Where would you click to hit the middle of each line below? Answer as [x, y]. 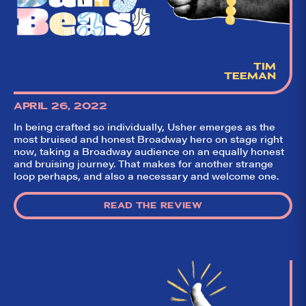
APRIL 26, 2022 [60, 106]
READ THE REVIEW [153, 205]
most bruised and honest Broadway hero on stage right [148, 138]
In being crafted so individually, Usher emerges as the [144, 126]
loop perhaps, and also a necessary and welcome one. [146, 175]
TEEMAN [250, 76]
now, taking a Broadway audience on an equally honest [149, 151]
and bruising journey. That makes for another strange [143, 163]
